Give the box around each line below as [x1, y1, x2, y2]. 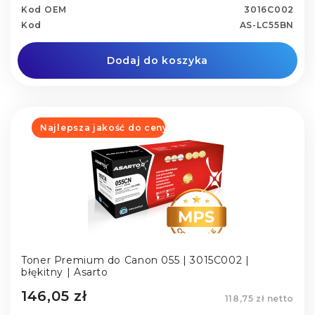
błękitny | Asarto [21, 266, 108, 279]
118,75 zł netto [224, 292, 294, 304]
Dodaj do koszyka [106, 54, 209, 67]
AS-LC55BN [239, 20, 294, 31]
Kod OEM [21, 4, 67, 15]
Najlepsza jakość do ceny [40, 122, 168, 134]
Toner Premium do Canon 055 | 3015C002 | [21, 254, 250, 267]
